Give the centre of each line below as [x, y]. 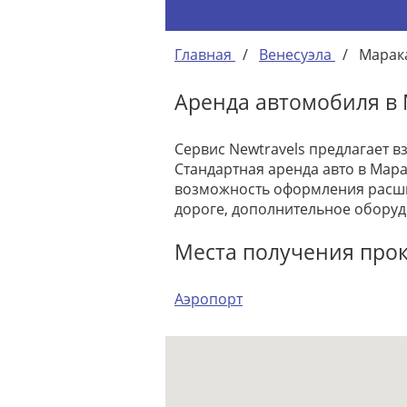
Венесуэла [295, 54]
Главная [203, 54]
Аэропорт [208, 298]
